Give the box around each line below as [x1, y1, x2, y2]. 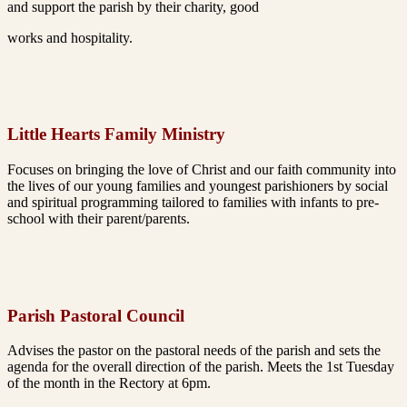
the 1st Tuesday [305, 359, 394, 375]
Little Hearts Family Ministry [7, 124, 225, 144]
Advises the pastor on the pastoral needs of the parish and [7, 342, 339, 359]
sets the [339, 342, 381, 359]
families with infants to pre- [223, 194, 379, 210]
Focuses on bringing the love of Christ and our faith [7, 162, 306, 177]
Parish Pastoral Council [7, 305, 184, 325]
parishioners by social [264, 178, 388, 194]
